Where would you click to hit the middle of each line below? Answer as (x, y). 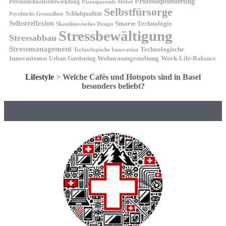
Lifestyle (40, 77)
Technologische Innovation (106, 49)
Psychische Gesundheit (36, 13)
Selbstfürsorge (138, 12)
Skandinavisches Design (84, 24)
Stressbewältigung (116, 36)
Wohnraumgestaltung (128, 58)
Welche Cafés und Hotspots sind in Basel (132, 77)
